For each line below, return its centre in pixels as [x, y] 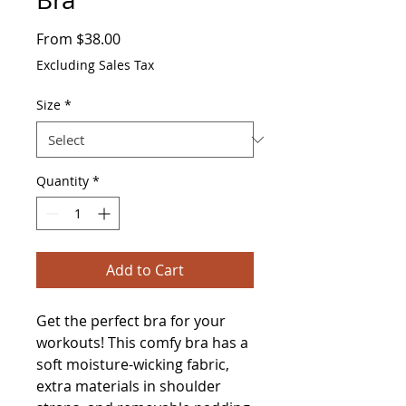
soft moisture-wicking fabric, [133, 364]
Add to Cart [145, 270]
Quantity [63, 181]
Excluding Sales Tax [95, 65]
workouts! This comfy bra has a [142, 343]
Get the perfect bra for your [131, 321]
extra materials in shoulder [129, 386]
